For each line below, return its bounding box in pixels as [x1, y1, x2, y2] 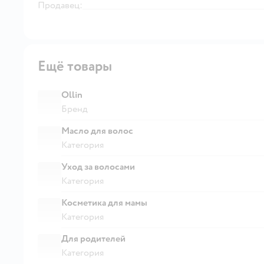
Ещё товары [38, 57, 112, 75]
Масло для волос [61, 124, 133, 137]
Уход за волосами [61, 160, 135, 173]
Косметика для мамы [61, 196, 147, 209]
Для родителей [61, 232, 126, 245]
